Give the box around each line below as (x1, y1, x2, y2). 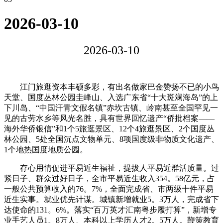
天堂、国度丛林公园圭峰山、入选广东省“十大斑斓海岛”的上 (4, 93, 218, 102)
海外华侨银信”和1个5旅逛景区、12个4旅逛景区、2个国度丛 (4, 124, 215, 133)
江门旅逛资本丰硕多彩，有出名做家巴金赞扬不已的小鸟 (4, 82, 219, 91)
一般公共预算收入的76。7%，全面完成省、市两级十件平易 (4, 184, 214, 193)
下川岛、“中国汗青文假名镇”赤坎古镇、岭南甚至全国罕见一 (4, 103, 218, 112)
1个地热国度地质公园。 (4, 145, 88, 154)
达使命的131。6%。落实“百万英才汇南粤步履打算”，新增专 (4, 205, 217, 214)
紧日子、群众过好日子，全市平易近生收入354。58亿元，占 (4, 174, 215, 183)
